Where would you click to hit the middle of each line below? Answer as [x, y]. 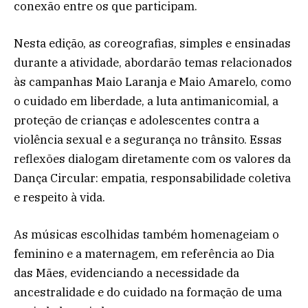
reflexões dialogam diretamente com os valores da [152, 159]
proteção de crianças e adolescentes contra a [136, 121]
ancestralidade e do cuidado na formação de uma [148, 293]
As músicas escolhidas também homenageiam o [146, 235]
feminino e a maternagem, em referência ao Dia [144, 254]
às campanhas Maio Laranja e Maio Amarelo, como [153, 82]
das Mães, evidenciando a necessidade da [126, 273]
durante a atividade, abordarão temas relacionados [153, 63]
